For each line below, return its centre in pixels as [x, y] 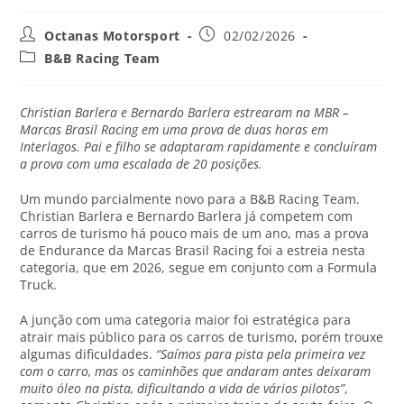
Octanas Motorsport [112, 35]
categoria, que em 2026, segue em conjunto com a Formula [199, 267]
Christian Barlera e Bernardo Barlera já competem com [187, 216]
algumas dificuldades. [88, 353]
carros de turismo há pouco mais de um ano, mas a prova [195, 233]
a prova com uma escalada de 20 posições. [142, 163]
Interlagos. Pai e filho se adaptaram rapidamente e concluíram [199, 146]
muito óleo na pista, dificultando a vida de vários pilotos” [183, 388]
